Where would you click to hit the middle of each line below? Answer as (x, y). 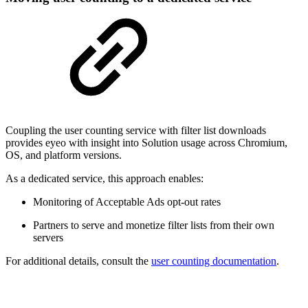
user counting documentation (214, 261)
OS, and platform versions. (64, 155)
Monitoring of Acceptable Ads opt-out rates (127, 202)
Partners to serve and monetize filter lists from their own (154, 225)
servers (48, 238)
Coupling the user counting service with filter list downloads (136, 131)
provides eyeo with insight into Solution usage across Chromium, (146, 143)
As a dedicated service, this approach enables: (104, 179)
